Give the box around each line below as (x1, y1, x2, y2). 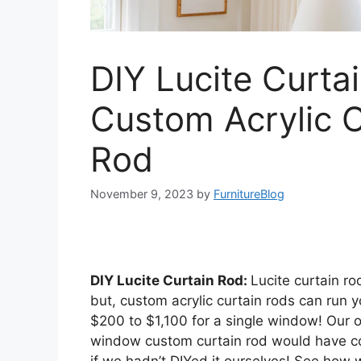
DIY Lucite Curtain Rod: (90, 272, 251, 288)
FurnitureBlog (214, 187, 284, 201)
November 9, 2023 (90, 187, 193, 201)
